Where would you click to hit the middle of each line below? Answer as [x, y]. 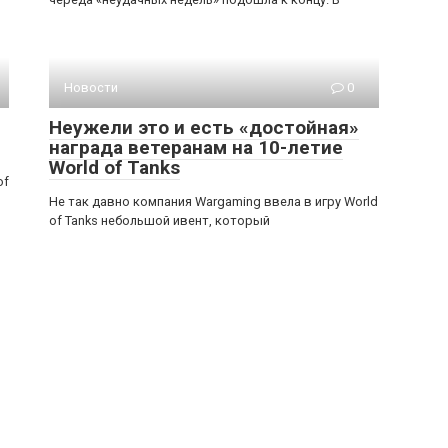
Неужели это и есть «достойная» [204, 127]
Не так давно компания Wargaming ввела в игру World [213, 201]
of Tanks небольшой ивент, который [159, 220]
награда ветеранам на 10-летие [196, 147]
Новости [91, 87]
